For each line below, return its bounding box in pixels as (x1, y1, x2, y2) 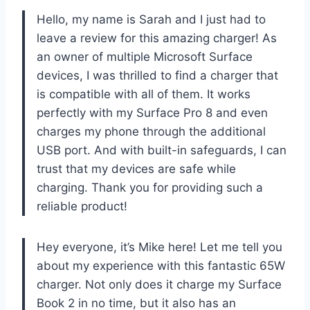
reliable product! (37, 199, 127, 213)
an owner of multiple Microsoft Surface (37, 49, 253, 64)
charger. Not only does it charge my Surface (37, 277, 282, 291)
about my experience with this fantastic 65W (37, 258, 285, 273)
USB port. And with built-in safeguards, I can (37, 143, 286, 157)
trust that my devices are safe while (37, 161, 236, 176)
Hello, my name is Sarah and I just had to (37, 12, 266, 26)
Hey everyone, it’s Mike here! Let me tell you (37, 239, 282, 254)
